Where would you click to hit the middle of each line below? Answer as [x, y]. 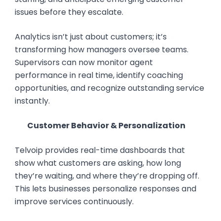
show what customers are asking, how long [98, 163]
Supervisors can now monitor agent [84, 62]
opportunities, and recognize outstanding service [110, 88]
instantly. [32, 101]
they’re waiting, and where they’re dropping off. [107, 176]
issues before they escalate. [69, 12]
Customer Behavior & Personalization [105, 126]
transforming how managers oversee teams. [102, 50]
